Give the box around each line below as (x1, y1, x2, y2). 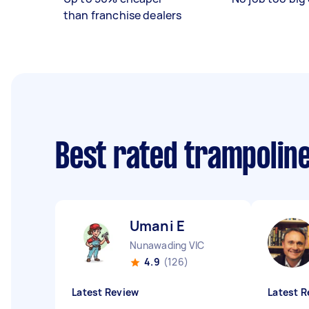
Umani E (130, 217, 186, 235)
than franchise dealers (63, 8, 182, 23)
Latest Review (72, 286, 139, 299)
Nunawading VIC (130, 239, 205, 252)
